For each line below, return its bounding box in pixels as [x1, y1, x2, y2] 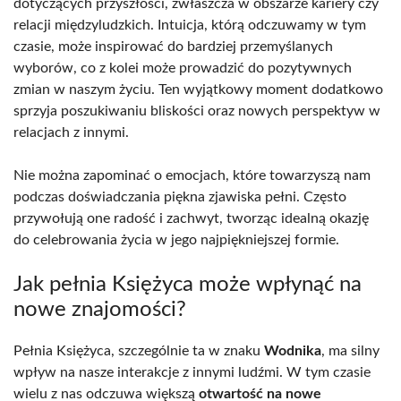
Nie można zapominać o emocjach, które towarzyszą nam [13, 168, 371, 183]
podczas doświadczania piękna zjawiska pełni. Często [13, 190, 346, 205]
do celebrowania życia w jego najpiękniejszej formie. [13, 233, 339, 248]
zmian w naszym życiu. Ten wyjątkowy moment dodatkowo [13, 82, 383, 98]
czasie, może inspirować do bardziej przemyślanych [13, 39, 333, 55]
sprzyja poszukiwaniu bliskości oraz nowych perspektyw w [13, 104, 380, 119]
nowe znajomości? [13, 299, 186, 321]
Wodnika [264, 344, 321, 359]
